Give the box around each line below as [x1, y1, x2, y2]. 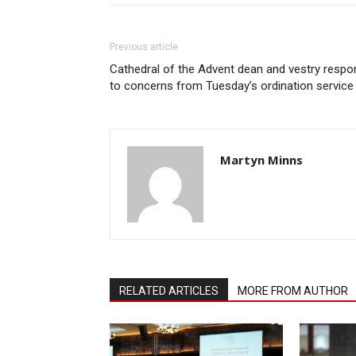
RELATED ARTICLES [119, 284, 219, 297]
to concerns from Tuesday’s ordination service [110, 78, 354, 93]
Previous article [110, 41, 178, 52]
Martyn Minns [220, 151, 303, 168]
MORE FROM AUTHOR [238, 284, 348, 297]
